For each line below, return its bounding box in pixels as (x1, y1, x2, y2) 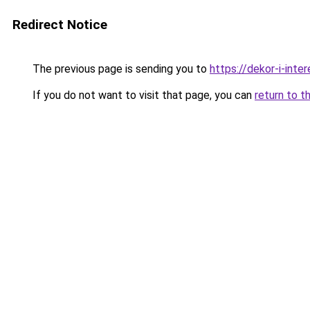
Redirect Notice (12, 17, 107, 33)
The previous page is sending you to (30, 62, 210, 75)
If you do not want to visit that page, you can (30, 89, 255, 102)
